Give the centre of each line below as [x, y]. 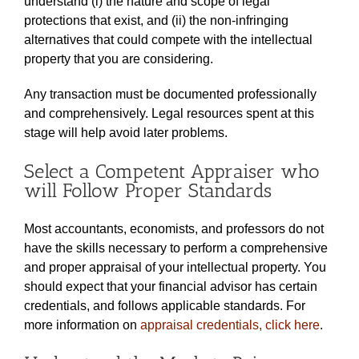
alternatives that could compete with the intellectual [168, 39]
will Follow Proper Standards [148, 190]
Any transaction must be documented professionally [170, 94]
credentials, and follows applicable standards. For [165, 305]
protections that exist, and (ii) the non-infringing [156, 20]
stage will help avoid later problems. [126, 132]
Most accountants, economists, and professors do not [174, 228]
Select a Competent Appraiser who [172, 171]
